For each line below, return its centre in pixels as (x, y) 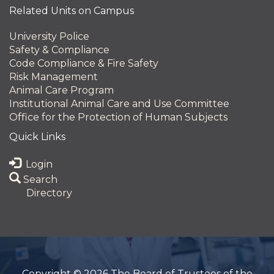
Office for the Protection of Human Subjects (118, 117)
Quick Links (37, 137)
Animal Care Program (61, 90)
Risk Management (54, 77)
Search (39, 180)
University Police (49, 36)
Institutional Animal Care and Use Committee (119, 104)
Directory (48, 193)
